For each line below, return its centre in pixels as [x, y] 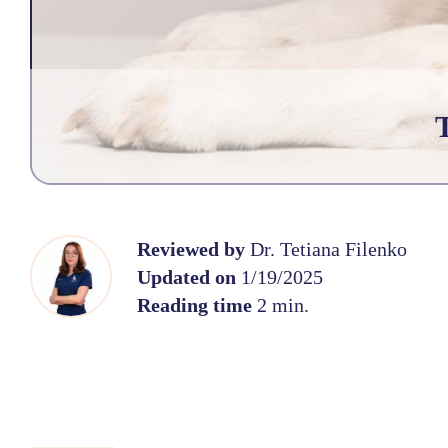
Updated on [186, 277]
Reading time [194, 305]
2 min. [280, 305]
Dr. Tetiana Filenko [328, 249]
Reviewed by [193, 249]
